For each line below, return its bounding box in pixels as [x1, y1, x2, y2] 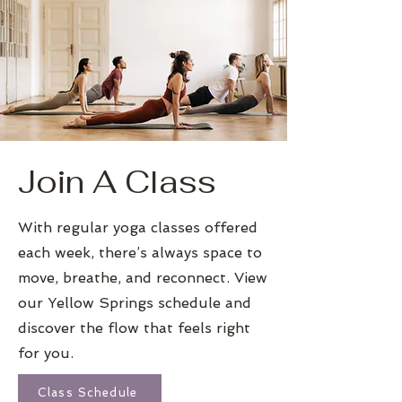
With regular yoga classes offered [18, 218, 258, 236]
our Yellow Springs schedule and [18, 293, 251, 311]
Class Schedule [38, 386, 138, 400]
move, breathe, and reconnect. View [18, 268, 267, 286]
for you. [18, 344, 74, 362]
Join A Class [18, 161, 216, 202]
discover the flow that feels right [18, 319, 250, 336]
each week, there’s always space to [18, 243, 262, 261]
